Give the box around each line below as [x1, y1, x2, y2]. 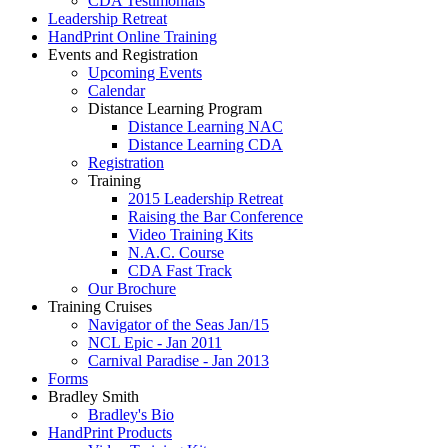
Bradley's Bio [88, 406, 174, 423]
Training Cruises [48, 298, 152, 315]
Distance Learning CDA [128, 136, 283, 153]
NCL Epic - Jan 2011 [88, 334, 222, 351]
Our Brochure [88, 280, 176, 297]
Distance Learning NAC [128, 118, 283, 135]
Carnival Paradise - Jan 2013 [88, 352, 269, 369]
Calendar [88, 82, 145, 99]
